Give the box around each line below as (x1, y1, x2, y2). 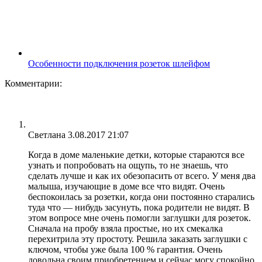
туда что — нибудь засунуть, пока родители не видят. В (28, 202, 250, 212)
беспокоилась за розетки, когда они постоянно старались (28, 191, 254, 202)
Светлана (28, 129, 65, 140)
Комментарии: (5, 78, 62, 88)
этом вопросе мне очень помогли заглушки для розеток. (28, 212, 251, 223)
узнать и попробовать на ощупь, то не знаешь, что (28, 160, 228, 170)
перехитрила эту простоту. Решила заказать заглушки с (28, 233, 247, 244)
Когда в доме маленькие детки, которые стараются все (28, 149, 244, 160)
